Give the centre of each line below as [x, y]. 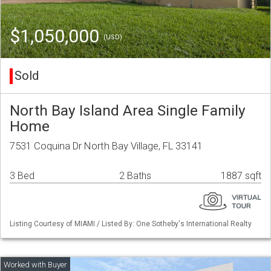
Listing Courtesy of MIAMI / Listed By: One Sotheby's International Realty [131, 224]
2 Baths [135, 176]
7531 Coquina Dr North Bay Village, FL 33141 [106, 146]
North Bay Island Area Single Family [128, 111]
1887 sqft [241, 176]
